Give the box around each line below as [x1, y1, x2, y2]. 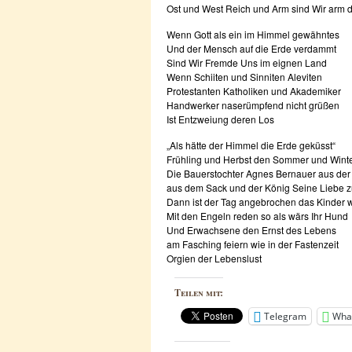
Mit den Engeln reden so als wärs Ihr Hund [167, 209, 348, 222]
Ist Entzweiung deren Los [167, 112, 274, 126]
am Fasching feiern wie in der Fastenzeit [167, 237, 339, 251]
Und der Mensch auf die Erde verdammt [167, 42, 336, 55]
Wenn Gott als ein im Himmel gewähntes [167, 27, 339, 41]
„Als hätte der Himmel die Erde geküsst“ [167, 138, 335, 152]
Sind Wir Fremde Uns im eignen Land [167, 56, 327, 69]
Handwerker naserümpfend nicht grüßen [167, 98, 339, 112]
